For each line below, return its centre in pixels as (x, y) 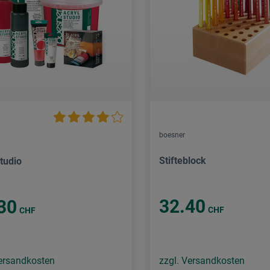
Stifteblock (183, 161)
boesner (172, 135)
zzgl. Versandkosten (202, 261)
